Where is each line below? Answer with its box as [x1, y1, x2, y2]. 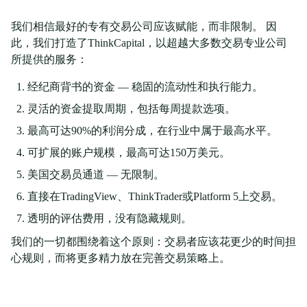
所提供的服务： [11, 53, 88, 66]
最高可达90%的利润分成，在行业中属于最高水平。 [27, 125, 278, 137]
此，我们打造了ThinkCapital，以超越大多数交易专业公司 [11, 37, 287, 49]
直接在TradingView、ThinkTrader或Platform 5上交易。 [27, 191, 282, 203]
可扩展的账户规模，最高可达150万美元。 [27, 147, 230, 159]
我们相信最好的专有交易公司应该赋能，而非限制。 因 [11, 21, 277, 33]
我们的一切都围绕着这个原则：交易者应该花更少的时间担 [11, 236, 296, 248]
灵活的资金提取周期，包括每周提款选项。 [27, 103, 236, 115]
